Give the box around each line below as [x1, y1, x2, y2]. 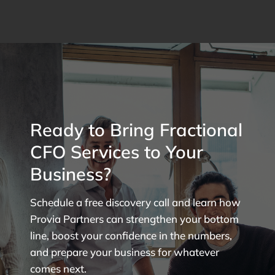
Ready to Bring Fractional [30, 118, 243, 141]
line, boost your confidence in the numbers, [30, 228, 233, 242]
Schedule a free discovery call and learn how [30, 195, 241, 209]
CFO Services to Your [30, 140, 204, 163]
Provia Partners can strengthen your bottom [30, 212, 239, 225]
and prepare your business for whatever [30, 245, 220, 258]
